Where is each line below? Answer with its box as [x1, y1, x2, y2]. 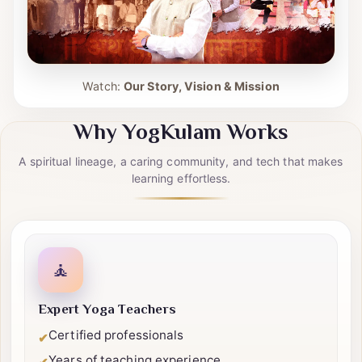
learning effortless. [131, 203, 231, 217]
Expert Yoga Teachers [38, 332, 176, 354]
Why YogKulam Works [73, 149, 289, 183]
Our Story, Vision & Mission [124, 111, 280, 125]
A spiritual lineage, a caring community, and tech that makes [19, 186, 343, 200]
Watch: [82, 111, 124, 125]
